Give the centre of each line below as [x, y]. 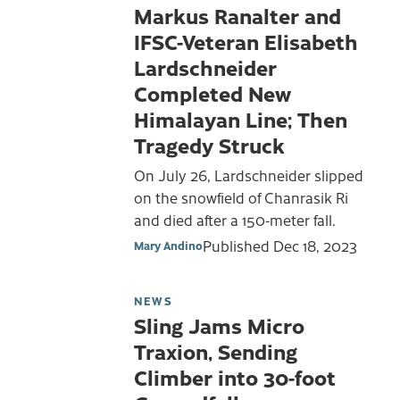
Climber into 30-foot [235, 377]
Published [238, 246]
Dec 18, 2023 [315, 246]
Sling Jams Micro [219, 325]
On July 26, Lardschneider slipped [249, 175]
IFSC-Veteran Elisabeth [246, 42]
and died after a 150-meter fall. [235, 219]
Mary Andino [168, 246]
